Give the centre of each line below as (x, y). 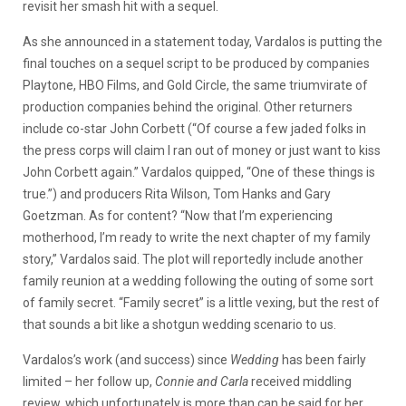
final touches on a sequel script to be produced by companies (196, 63)
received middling (300, 381)
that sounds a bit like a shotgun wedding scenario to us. (179, 324)
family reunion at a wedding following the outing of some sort (198, 280)
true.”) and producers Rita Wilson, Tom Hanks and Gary (177, 193)
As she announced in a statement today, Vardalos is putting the (203, 41)
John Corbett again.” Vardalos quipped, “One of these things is (199, 172)
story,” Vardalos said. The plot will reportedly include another (193, 259)
